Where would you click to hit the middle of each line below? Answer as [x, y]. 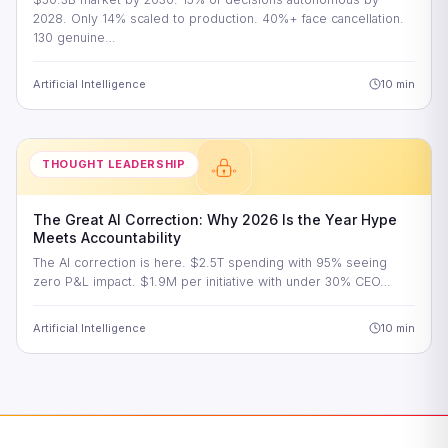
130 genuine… [74, 37]
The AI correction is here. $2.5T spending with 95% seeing [210, 262]
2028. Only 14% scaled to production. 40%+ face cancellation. [218, 18]
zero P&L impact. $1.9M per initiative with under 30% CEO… [212, 281]
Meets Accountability [107, 237]
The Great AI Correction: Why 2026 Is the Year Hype [215, 219]
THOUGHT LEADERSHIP [114, 163]
